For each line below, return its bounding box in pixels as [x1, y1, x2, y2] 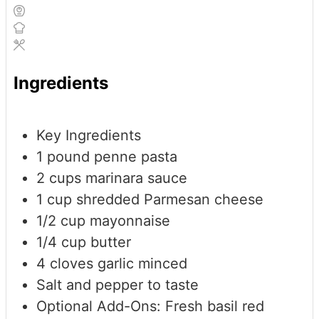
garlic [98, 255, 134, 272]
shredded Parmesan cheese [76, 191, 263, 208]
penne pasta [94, 148, 177, 165]
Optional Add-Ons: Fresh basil [36, 298, 238, 315]
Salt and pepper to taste [36, 276, 199, 293]
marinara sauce [85, 169, 187, 187]
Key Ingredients [36, 127, 141, 144]
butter [90, 234, 131, 251]
